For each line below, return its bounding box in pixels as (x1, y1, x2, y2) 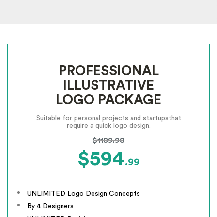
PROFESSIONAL (58, 64, 159, 77)
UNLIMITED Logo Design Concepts (27, 190, 140, 197)
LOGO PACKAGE (56, 93, 161, 107)
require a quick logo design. (66, 123, 151, 129)
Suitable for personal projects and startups (36, 115, 169, 122)
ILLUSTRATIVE (63, 78, 154, 92)
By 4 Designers (27, 203, 74, 210)
